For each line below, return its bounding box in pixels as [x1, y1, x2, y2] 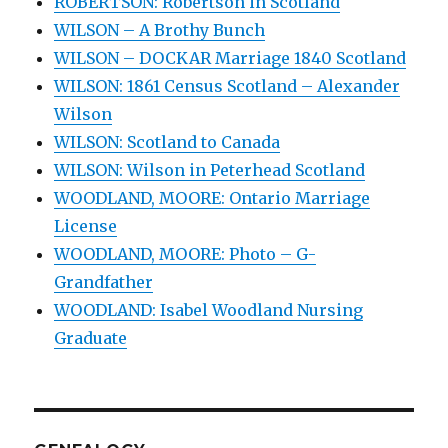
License [54, 215, 118, 236]
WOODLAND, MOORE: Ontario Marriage [54, 187, 371, 208]
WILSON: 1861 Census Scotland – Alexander [54, 75, 401, 96]
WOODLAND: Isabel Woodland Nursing [54, 299, 364, 320]
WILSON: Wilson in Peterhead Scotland [54, 159, 366, 180]
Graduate [54, 327, 128, 348]
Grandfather [54, 271, 154, 292]
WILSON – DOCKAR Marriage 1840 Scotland [54, 47, 407, 68]
